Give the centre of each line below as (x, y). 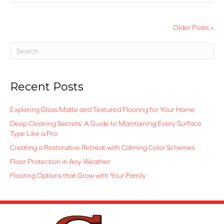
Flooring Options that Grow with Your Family (78, 176)
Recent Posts (47, 87)
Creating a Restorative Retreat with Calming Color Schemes (102, 148)
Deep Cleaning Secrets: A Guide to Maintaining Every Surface (106, 124)
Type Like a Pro (34, 134)
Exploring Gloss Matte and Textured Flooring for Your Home (102, 110)
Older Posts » (193, 28)
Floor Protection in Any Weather (60, 162)
